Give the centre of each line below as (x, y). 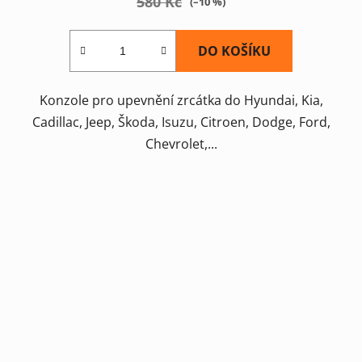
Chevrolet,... (181, 143)
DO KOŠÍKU (234, 51)
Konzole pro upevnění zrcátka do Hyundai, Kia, (181, 100)
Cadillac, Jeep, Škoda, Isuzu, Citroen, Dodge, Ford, (181, 122)
